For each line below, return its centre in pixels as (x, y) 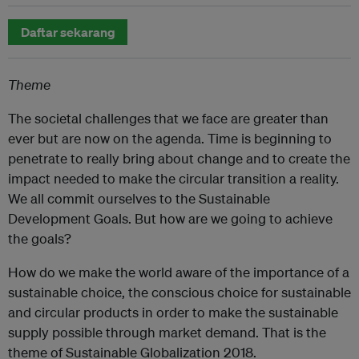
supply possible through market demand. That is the (167, 332)
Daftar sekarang (68, 32)
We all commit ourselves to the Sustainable (139, 198)
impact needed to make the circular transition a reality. (173, 178)
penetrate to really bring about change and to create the (179, 158)
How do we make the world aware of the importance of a (179, 272)
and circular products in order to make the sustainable (173, 312)
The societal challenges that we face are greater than (168, 118)
